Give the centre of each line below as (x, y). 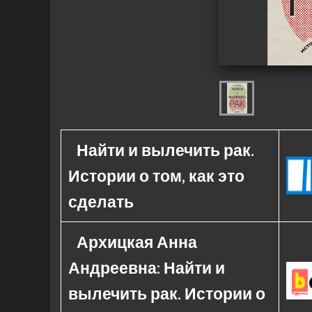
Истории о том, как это (156, 175)
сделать (101, 201)
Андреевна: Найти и (147, 267)
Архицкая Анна (136, 242)
